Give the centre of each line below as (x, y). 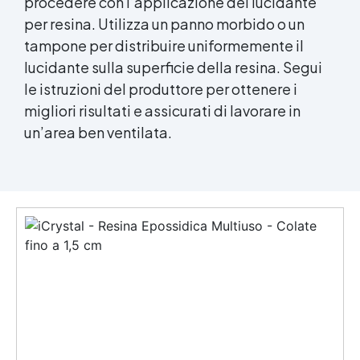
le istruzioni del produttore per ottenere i (161, 88)
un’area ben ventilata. (98, 132)
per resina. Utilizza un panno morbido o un (164, 23)
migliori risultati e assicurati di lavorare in (162, 110)
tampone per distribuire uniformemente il (164, 45)
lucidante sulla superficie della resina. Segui (173, 67)
